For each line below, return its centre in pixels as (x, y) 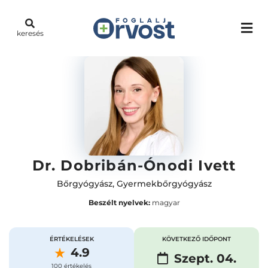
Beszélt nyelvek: (119, 202)
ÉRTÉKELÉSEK (71, 239)
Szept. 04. (205, 258)
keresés (30, 33)
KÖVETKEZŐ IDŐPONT (197, 239)
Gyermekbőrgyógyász (164, 184)
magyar (165, 202)
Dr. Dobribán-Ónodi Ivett (134, 165)
